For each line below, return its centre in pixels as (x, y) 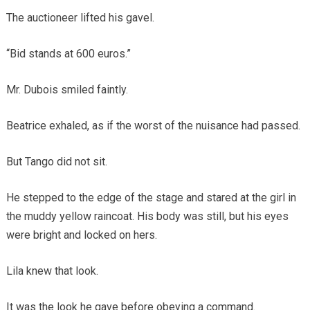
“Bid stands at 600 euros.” (68, 53)
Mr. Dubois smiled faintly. (67, 89)
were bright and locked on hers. (81, 235)
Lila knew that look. (52, 271)
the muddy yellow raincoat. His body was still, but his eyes (147, 216)
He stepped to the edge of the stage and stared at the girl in (151, 197)
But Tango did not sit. (56, 161)
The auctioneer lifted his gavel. (80, 17)
